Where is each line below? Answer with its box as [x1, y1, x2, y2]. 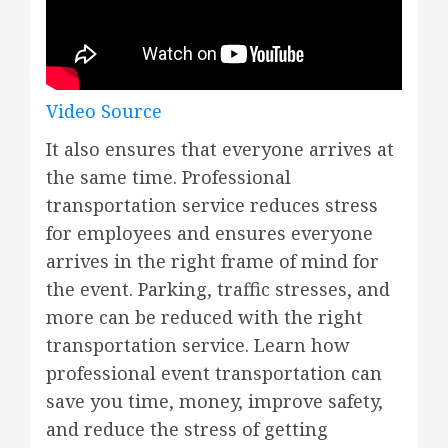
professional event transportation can [46, 361, 382, 386]
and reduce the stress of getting [46, 417, 328, 442]
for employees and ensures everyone [46, 221, 373, 246]
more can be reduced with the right [46, 305, 363, 330]
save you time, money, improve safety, [46, 389, 383, 414]
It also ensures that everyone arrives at [46, 137, 394, 162]
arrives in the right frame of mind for [46, 249, 379, 274]
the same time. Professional [46, 165, 291, 190]
